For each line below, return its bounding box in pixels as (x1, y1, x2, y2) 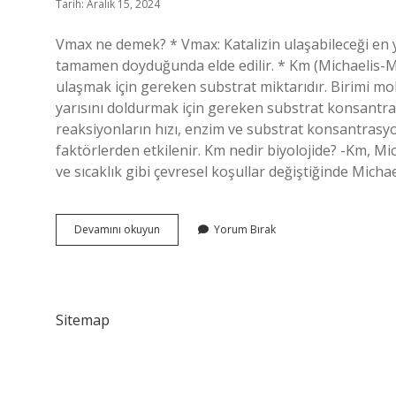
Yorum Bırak (214, 222, 276, 237)
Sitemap (56, 310, 110, 330)
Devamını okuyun (74, 222, 160, 237)
